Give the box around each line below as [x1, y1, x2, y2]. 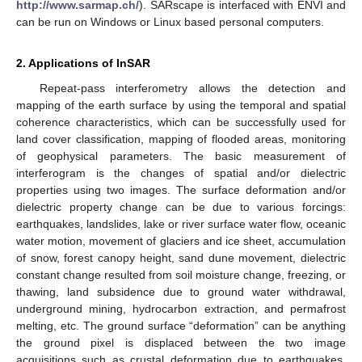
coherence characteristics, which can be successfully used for [16, 115, 346, 128]
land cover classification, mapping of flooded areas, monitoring [16, 132, 346, 145]
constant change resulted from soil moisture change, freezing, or [16, 267, 346, 281]
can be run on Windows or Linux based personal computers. [16, 15, 324, 28]
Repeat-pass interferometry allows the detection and [39, 81, 346, 95]
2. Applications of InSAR [16, 56, 150, 69]
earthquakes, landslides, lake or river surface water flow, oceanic [16, 217, 346, 230]
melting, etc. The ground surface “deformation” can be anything [16, 318, 346, 332]
